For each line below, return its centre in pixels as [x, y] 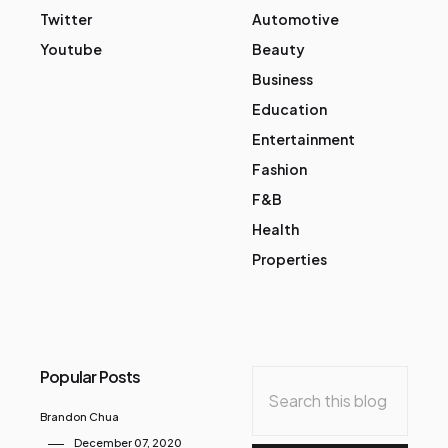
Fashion [279, 168]
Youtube [71, 48]
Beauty [278, 48]
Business [282, 78]
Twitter [66, 18]
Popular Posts [90, 376]
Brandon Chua [79, 417]
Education [289, 108]
